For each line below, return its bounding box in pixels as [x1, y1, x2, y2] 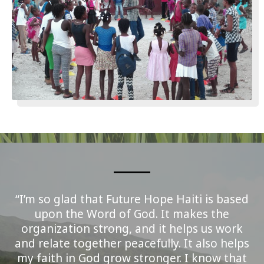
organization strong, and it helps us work [21, 220, 243, 236]
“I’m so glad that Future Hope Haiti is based [15, 191, 249, 207]
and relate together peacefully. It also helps [15, 235, 249, 251]
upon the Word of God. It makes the [35, 206, 229, 222]
